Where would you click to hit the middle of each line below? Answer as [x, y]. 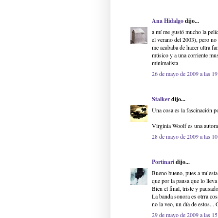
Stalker [161, 99]
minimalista [165, 63]
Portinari [163, 162]
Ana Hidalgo [168, 21]
